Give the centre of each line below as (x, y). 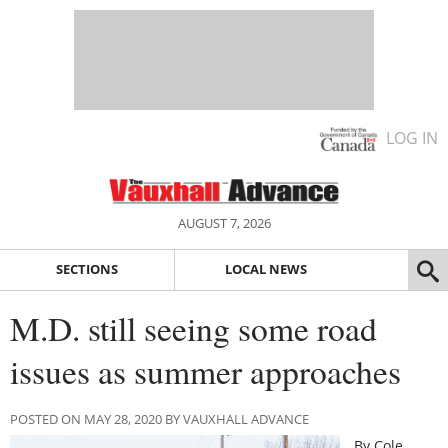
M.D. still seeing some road (193, 327)
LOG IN (412, 138)
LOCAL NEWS (265, 269)
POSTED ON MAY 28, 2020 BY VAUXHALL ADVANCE (159, 418)
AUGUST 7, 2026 (224, 223)
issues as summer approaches (205, 370)
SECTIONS (86, 269)
